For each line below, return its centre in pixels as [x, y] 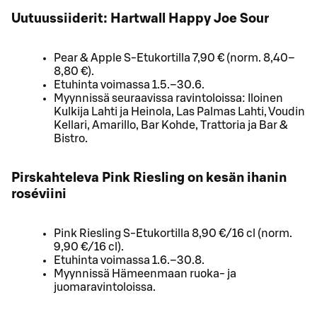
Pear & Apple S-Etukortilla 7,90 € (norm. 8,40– [174, 58]
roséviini [39, 195]
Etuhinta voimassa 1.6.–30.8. [129, 260]
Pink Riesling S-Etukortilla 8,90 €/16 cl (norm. [173, 234]
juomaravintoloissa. [105, 287]
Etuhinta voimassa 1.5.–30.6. [129, 85]
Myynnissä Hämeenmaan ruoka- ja [145, 274]
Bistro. [71, 138]
